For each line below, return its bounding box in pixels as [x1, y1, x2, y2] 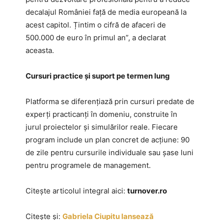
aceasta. [26, 45, 54, 55]
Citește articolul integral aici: [26, 186, 127, 195]
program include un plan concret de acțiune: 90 [26, 135, 190, 144]
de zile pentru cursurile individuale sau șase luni [26, 147, 193, 157]
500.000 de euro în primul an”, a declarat [26, 32, 166, 42]
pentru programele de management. [26, 160, 151, 170]
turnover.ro [127, 186, 167, 195]
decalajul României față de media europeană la [26, 7, 187, 17]
